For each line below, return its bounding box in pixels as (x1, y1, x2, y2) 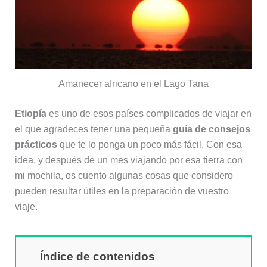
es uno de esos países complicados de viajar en (46, 108, 252, 119)
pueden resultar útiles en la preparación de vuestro (14, 185, 229, 196)
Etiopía (14, 108, 46, 119)
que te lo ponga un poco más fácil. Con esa (57, 139, 242, 150)
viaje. (14, 201, 38, 212)
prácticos (14, 139, 57, 150)
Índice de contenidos (39, 249, 155, 263)
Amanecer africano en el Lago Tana (58, 78, 209, 89)
